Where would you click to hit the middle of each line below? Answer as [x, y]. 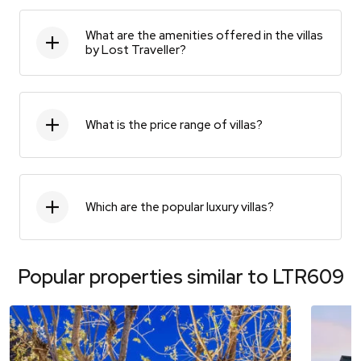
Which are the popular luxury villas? [180, 207]
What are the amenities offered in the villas [204, 35]
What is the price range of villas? [174, 124]
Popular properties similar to [145, 276]
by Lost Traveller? [136, 50]
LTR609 [308, 276]
